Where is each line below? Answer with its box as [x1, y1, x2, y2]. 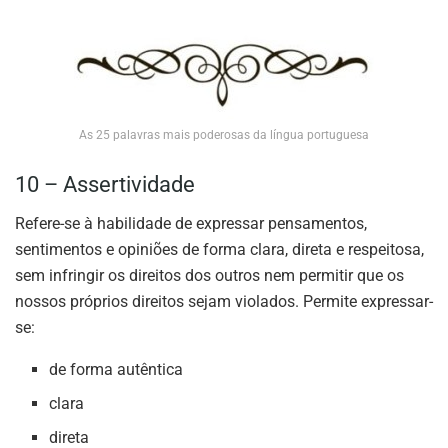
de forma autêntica [49, 359, 184, 379]
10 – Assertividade [15, 172, 195, 198]
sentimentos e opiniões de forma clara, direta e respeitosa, [15, 239, 424, 259]
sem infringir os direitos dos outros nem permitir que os [15, 265, 404, 285]
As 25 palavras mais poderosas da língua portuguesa [79, 128, 369, 143]
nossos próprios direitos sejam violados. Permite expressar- [15, 291, 433, 311]
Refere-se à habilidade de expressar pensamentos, [15, 213, 367, 233]
